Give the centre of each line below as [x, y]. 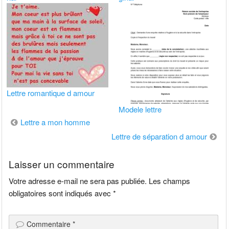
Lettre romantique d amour [51, 93]
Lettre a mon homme [55, 122]
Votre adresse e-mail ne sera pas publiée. [78, 180]
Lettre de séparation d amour [159, 136]
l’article [22, 150]
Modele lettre [140, 109]
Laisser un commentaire [62, 164]
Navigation [30, 122]
